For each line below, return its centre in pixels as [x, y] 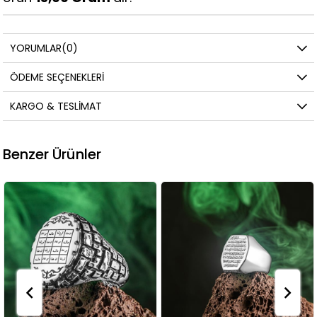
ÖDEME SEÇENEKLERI [57, 77]
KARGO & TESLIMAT [56, 106]
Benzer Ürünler [52, 155]
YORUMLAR [36, 48]
